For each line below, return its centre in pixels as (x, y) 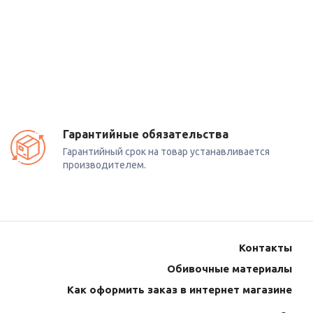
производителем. (105, 165)
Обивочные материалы (229, 269)
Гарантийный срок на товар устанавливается (167, 152)
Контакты (265, 248)
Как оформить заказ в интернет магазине (179, 290)
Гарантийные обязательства (146, 134)
